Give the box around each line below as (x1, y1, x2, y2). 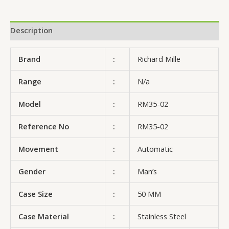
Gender (18, 166, 45, 177)
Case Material (18, 211, 69, 222)
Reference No (18, 121, 69, 132)
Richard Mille (137, 54, 180, 64)
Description (10, 25, 53, 36)
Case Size (18, 189, 53, 199)
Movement (18, 144, 58, 154)
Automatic (137, 144, 173, 154)
